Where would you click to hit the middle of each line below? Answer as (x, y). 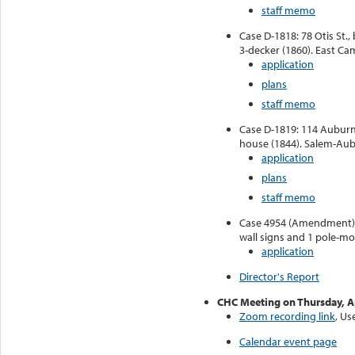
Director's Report (279, 276)
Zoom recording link (287, 316)
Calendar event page (288, 341)
